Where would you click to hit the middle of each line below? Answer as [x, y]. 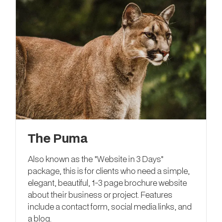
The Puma [58, 138]
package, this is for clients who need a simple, [109, 170]
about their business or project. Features [100, 194]
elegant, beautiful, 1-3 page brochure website [107, 182]
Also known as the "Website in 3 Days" [96, 159]
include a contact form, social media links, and [110, 206]
